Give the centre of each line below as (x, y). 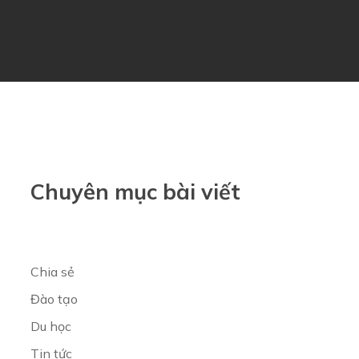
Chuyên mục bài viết (135, 192)
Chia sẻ (52, 272)
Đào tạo (54, 299)
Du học (50, 326)
